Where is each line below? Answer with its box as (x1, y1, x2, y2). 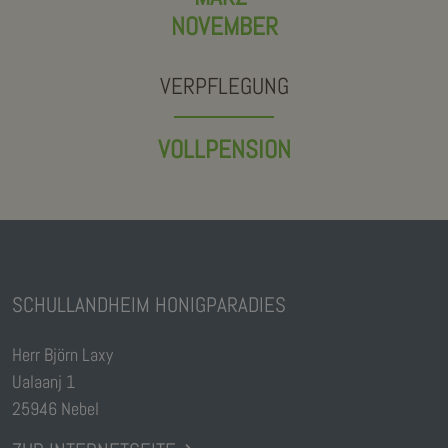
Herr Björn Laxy (12, 343, 113, 367)
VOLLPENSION (157, 133, 291, 166)
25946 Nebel (12, 397, 99, 421)
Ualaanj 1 (12, 370, 75, 394)
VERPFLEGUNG (159, 71, 289, 102)
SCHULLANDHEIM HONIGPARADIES (12, 291, 286, 319)
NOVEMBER (170, 10, 278, 43)
